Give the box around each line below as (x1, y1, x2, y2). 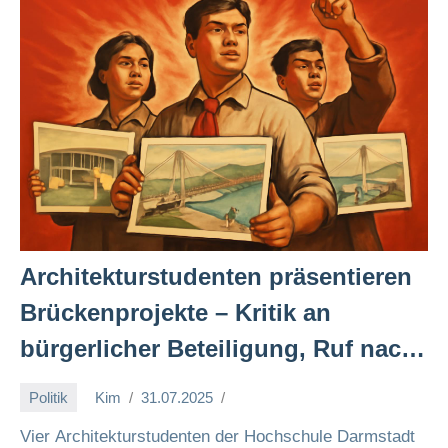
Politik (29, 388, 68, 406)
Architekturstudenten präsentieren (20, 263, 412, 290)
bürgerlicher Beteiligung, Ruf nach (20, 335, 416, 362)
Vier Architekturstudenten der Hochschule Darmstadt (20, 427, 415, 446)
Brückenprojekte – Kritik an (20, 299, 331, 326)
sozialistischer (20, 371, 185, 398)
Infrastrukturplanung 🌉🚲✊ (20, 407, 329, 434)
